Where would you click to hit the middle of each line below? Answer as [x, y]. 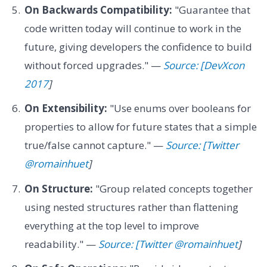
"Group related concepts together [173, 188]
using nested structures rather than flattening [131, 207]
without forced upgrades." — [94, 65]
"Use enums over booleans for [179, 108]
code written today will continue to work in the [133, 28]
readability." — [61, 244]
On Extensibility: [66, 108]
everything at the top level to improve [111, 225]
